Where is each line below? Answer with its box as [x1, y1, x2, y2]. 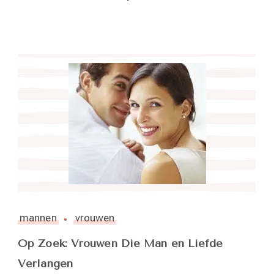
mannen [20, 211, 57, 224]
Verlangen [18, 256, 73, 270]
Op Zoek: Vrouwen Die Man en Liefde [18, 236, 223, 250]
